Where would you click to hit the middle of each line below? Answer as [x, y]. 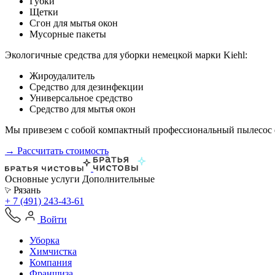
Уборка [45, 240]
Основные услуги [42, 179]
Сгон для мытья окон [74, 23]
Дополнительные [118, 179]
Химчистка [53, 251]
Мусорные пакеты [68, 34]
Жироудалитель [62, 76]
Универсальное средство [81, 98]
